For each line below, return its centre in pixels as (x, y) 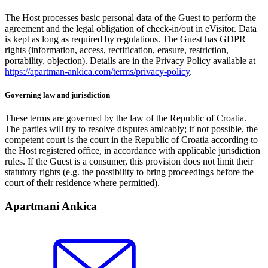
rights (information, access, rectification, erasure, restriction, (117, 50)
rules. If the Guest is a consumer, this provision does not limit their (129, 162)
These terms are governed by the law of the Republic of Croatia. (126, 118)
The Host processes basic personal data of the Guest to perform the (130, 17)
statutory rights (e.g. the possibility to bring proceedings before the (129, 172)
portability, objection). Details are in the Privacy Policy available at (130, 60)
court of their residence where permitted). (82, 183)
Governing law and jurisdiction (57, 95)
